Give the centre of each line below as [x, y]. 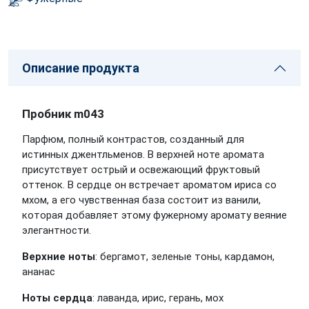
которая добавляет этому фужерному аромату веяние [154, 215]
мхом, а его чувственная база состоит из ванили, [141, 200]
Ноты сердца [57, 298]
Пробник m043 [63, 114]
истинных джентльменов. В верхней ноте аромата [143, 154]
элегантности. [57, 230]
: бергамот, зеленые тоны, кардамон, [185, 257]
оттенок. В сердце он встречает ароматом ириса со [149, 185]
